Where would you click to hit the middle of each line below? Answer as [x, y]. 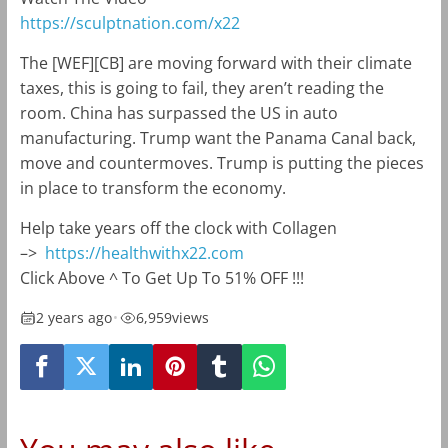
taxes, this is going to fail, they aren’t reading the [201, 88]
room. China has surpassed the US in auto [178, 113]
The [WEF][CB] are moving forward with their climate [215, 63]
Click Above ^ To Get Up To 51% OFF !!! [161, 278]
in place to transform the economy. [152, 188]
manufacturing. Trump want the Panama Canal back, [217, 138]
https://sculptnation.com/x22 [129, 23]
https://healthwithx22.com [144, 253]
